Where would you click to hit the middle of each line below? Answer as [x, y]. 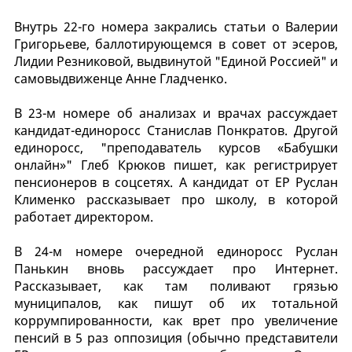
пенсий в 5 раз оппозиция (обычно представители [176, 337]
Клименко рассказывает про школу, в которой [176, 199]
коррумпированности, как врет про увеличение [176, 320]
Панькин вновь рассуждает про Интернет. [176, 268]
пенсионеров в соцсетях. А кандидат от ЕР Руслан [176, 182]
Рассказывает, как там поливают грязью [176, 286]
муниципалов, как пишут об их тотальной [176, 303]
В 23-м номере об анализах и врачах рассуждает [176, 113]
